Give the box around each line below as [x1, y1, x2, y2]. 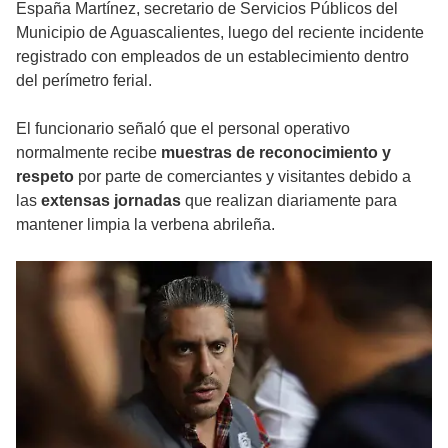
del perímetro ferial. [16, 72, 152, 90]
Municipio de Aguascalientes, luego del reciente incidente [16, 24, 424, 42]
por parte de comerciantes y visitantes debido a [74, 168, 411, 186]
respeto [16, 168, 74, 186]
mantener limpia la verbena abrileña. [16, 216, 275, 234]
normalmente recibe [16, 144, 161, 162]
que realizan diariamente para [181, 192, 397, 210]
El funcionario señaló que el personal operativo [16, 120, 350, 138]
